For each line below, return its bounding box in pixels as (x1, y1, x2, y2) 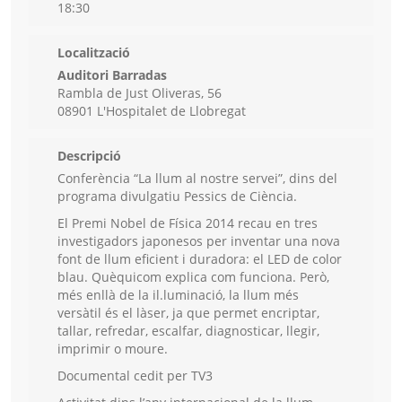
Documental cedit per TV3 (57, 367, 213, 385)
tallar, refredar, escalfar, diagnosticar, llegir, (57, 322, 319, 340)
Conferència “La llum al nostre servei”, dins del (57, 170, 337, 188)
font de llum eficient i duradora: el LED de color (57, 250, 342, 268)
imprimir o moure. (57, 340, 168, 358)
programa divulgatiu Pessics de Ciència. (57, 188, 297, 205)
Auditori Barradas (57, 66, 167, 84)
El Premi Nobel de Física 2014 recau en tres (57, 214, 318, 232)
